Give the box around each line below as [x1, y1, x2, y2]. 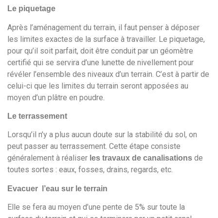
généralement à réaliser [7, 153, 90, 163]
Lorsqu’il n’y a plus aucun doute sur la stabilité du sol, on [7, 130, 197, 140]
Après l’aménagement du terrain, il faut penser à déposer [7, 22, 200, 32]
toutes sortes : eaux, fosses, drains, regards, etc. [7, 165, 173, 175]
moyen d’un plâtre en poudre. [7, 92, 105, 102]
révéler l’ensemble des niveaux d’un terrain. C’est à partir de [7, 69, 209, 79]
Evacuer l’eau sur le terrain [7, 184, 108, 193]
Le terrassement [7, 111, 67, 120]
